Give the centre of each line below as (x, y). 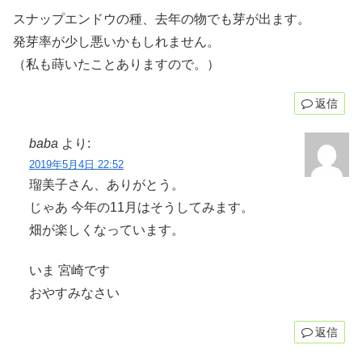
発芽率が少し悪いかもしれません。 (116, 41)
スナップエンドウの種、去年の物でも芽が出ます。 (162, 19)
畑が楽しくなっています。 (107, 229)
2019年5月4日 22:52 (76, 164)
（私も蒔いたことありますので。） (116, 64)
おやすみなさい (74, 293)
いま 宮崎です (69, 270)
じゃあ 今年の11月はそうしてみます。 (141, 207)
